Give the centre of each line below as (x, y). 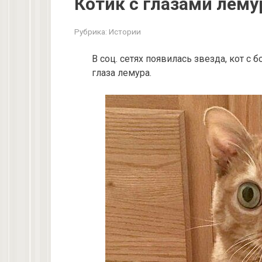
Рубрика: (91, 32)
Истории (125, 32)
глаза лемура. (122, 73)
